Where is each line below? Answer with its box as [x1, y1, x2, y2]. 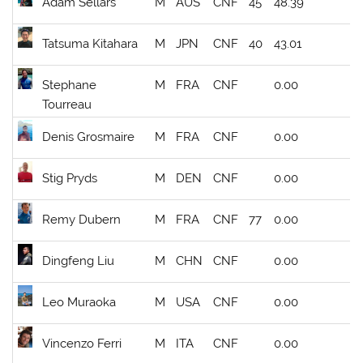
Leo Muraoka [42, 295, 117, 310]
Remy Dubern [42, 212, 122, 228]
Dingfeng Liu [42, 254, 115, 269]
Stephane [42, 78, 97, 93]
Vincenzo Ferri [42, 336, 122, 352]
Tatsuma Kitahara [42, 36, 139, 52]
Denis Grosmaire [42, 130, 135, 145]
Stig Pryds [42, 171, 98, 186]
